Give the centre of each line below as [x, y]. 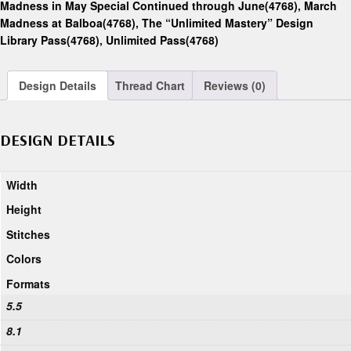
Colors [24, 259]
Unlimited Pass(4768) [162, 40]
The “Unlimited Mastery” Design [228, 23]
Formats [28, 283]
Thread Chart [150, 86]
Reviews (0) [235, 86]
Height [24, 210]
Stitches [28, 234]
